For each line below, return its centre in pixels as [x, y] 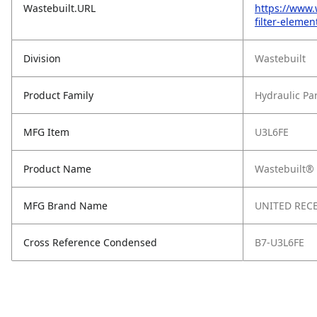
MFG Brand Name [65, 206]
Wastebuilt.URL [59, 8]
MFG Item [46, 132]
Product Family [58, 95]
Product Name [57, 169]
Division [42, 58]
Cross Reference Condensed [90, 242]
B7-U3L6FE [279, 242]
